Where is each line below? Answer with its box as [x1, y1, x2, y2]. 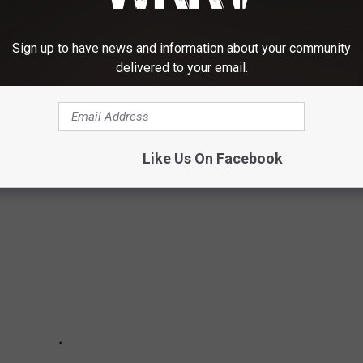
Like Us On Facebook [142, 150, 283, 167]
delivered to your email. [115, 60, 248, 75]
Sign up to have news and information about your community [12, 41, 351, 56]
